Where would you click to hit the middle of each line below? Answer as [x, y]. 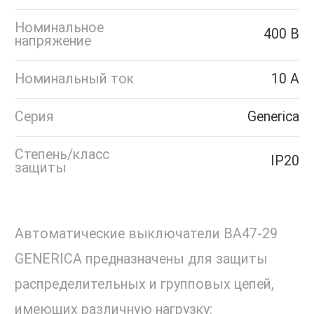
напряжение [53, 41]
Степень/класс [62, 155]
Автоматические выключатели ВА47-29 [146, 234]
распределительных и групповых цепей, [144, 285]
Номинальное [59, 28]
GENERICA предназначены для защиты [141, 259]
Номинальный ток [74, 79]
